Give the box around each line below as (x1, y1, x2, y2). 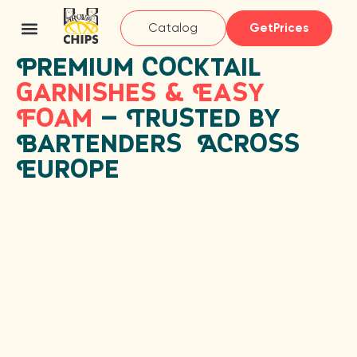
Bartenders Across (16, 133, 300, 159)
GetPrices (249, 22, 309, 34)
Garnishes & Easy (16, 82, 264, 108)
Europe (16, 159, 120, 184)
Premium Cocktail (16, 57, 261, 82)
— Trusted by (92, 108, 280, 133)
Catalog (148, 22, 198, 34)
